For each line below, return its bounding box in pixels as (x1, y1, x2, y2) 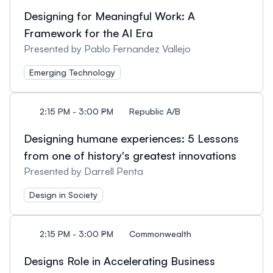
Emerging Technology (29, 67, 115, 77)
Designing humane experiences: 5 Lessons (24, 132, 239, 145)
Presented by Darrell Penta (24, 165, 143, 177)
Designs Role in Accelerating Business (24, 254, 215, 268)
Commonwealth (129, 229, 191, 239)
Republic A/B (129, 106, 180, 116)
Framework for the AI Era (24, 26, 153, 40)
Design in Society (29, 190, 97, 200)
